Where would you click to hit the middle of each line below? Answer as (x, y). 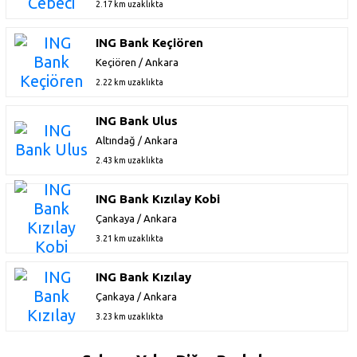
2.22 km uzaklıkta (129, 82)
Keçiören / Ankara (137, 62)
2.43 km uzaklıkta (129, 160)
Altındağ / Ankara (137, 140)
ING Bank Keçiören (149, 42)
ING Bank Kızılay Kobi (158, 198)
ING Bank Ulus (137, 120)
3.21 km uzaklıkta (129, 238)
